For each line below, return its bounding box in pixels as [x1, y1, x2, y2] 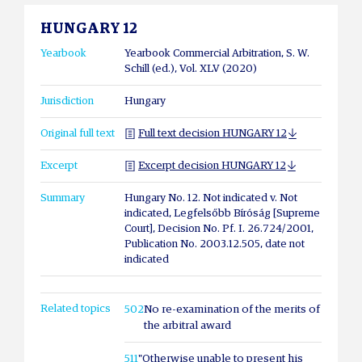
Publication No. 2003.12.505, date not [124, 238, 305, 250]
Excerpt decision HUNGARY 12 [137, 160, 286, 171]
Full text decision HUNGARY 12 [137, 128, 287, 139]
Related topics [40, 303, 111, 314]
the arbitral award [144, 320, 232, 331]
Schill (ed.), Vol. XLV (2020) [124, 63, 258, 74]
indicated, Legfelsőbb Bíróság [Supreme [124, 208, 321, 219]
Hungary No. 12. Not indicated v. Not [124, 192, 298, 204]
